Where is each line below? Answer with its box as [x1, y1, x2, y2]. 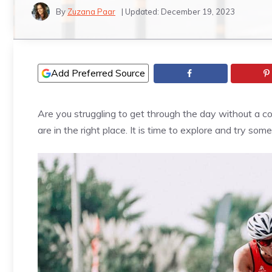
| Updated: [121, 6, 161, 16]
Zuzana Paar [67, 6, 115, 16]
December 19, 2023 [161, 6, 235, 16]
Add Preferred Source [51, 67, 145, 79]
